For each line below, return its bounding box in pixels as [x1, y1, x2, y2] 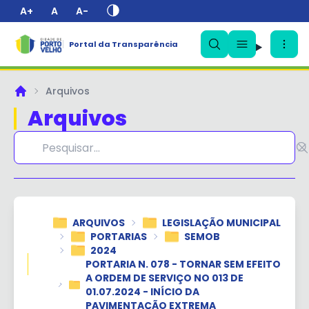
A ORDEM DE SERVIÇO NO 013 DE [85, 271, 243, 285]
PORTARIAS [90, 230, 147, 243]
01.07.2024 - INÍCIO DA [85, 285, 199, 299]
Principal [13, 90, 53, 104]
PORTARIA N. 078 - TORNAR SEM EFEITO [85, 257, 281, 271]
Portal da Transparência [68, 39, 178, 50]
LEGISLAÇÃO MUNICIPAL [161, 216, 281, 230]
